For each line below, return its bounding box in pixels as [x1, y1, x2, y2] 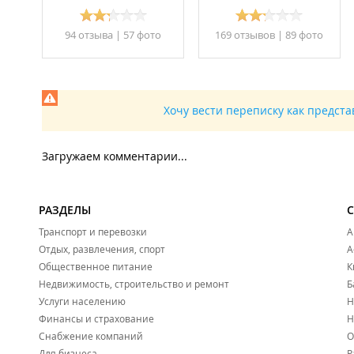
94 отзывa [65, 28, 113, 43]
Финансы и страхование [39, 312, 154, 326]
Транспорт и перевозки [39, 225, 147, 239]
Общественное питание [39, 260, 153, 273]
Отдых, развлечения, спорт [39, 243, 165, 256]
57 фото [123, 28, 161, 43]
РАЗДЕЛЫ [39, 202, 91, 218]
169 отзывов [215, 28, 275, 43]
